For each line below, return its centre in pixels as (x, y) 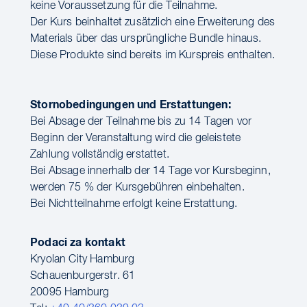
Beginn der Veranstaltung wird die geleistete (136, 138)
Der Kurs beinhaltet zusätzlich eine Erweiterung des (153, 23)
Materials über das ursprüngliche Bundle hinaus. (146, 39)
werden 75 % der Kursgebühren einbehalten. (137, 188)
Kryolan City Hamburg (83, 260)
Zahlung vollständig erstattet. (100, 155)
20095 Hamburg (70, 293)
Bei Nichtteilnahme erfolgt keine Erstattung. (134, 204)
